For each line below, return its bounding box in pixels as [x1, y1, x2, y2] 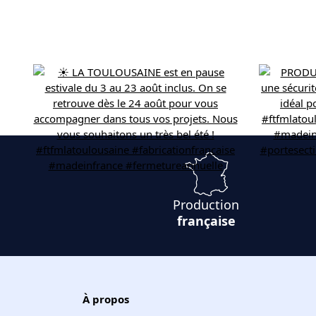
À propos [83, 291, 129, 306]
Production [173, 196, 239, 214]
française [176, 212, 236, 230]
